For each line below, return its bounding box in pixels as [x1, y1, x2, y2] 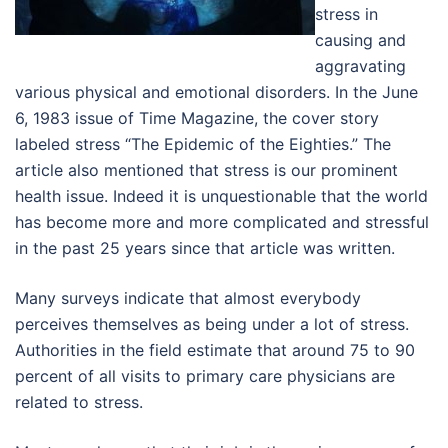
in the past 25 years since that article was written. [15, 237, 395, 258]
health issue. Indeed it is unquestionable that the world [15, 185, 428, 206]
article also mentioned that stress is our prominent [15, 159, 398, 180]
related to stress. [15, 391, 143, 412]
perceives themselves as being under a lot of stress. [15, 313, 409, 334]
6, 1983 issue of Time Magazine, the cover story [15, 107, 379, 128]
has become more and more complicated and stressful [15, 211, 429, 232]
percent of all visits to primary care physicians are [15, 365, 395, 386]
